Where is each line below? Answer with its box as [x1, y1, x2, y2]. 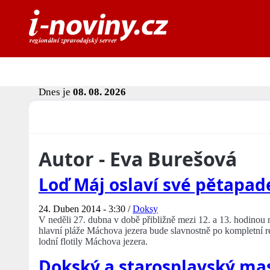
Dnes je [39, 86, 73, 98]
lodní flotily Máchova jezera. [39, 236, 148, 247]
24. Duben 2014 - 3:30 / [39, 204, 133, 215]
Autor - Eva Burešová [39, 146, 237, 172]
